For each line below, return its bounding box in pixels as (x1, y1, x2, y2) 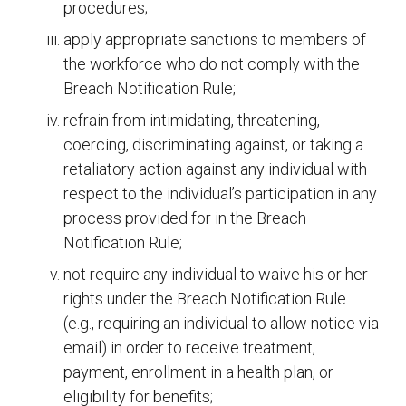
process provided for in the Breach (63, 208, 306, 228)
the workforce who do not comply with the (63, 54, 360, 74)
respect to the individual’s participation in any (63, 184, 377, 204)
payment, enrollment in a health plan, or (63, 362, 333, 382)
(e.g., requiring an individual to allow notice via (63, 314, 379, 333)
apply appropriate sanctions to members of (63, 30, 366, 50)
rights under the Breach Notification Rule (63, 289, 346, 309)
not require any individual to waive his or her (63, 265, 368, 285)
